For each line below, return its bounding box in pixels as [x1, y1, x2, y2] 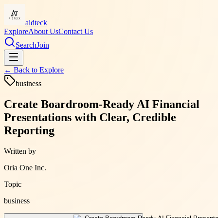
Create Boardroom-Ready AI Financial [4, 97, 200, 110]
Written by [4, 146, 36, 155]
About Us [28, 27, 58, 36]
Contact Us [58, 27, 93, 36]
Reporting [4, 124, 54, 137]
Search [16, 41, 36, 49]
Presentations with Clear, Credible [4, 110, 176, 124]
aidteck [25, 18, 47, 27]
